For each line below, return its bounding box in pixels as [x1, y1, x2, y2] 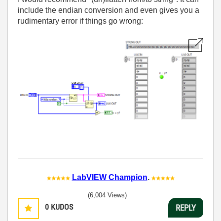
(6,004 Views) [88, 191, 127, 199]
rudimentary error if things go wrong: [18, 17, 143, 26]
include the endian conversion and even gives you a [18, 6, 199, 15]
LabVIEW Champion [72, 173, 147, 182]
